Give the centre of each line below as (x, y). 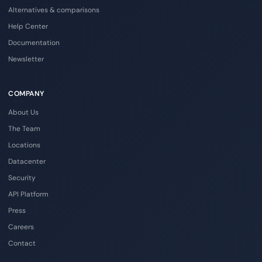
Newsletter (26, 59)
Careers (21, 227)
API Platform (28, 194)
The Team (24, 128)
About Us (23, 112)
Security (22, 177)
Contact (22, 243)
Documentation (34, 42)
